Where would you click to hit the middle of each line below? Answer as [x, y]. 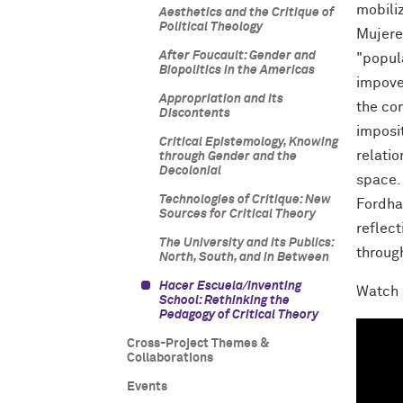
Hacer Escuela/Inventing [230, 286]
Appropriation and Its [221, 99]
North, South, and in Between [244, 257]
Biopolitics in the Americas [237, 70]
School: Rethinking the [224, 300]
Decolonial [190, 171]
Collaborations [170, 358]
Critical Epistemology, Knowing [248, 142]
